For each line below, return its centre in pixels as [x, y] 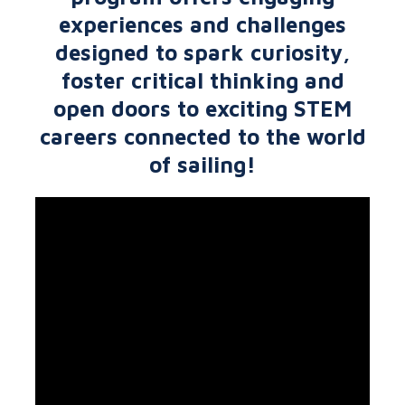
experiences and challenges [202, 24]
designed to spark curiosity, [202, 52]
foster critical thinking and [202, 80]
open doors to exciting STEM [202, 108]
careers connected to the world [202, 137]
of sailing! [202, 165]
